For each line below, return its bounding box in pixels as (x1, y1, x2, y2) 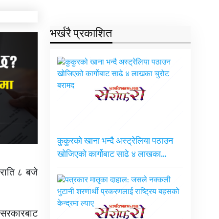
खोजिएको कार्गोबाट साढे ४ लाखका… (57, 147, 167, 162)
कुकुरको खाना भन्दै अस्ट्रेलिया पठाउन (57, 134, 173, 149)
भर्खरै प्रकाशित (49, 24, 112, 44)
